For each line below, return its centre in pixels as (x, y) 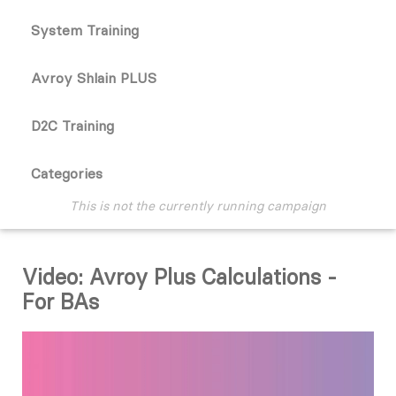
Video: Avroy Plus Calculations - (179, 277)
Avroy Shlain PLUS (94, 78)
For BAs (61, 301)
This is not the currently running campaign (198, 206)
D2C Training (72, 126)
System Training (85, 30)
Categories (67, 173)
